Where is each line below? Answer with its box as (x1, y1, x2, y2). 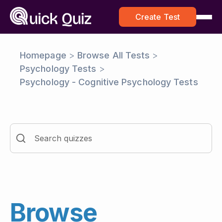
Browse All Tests (77, 50, 150, 60)
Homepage (20, 50, 66, 60)
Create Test (135, 12, 180, 22)
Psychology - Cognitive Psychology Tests (20, 77, 198, 87)
